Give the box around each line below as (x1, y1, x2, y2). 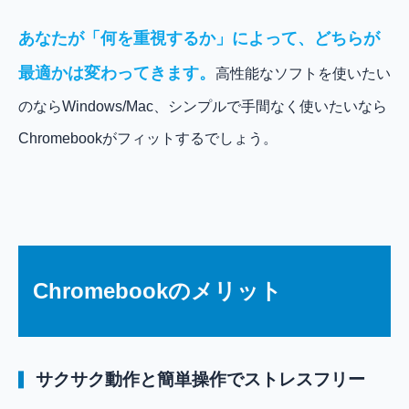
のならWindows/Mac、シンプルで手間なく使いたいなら (18, 99, 387, 115)
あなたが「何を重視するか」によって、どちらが (18, 29, 380, 48)
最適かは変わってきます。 (18, 64, 215, 83)
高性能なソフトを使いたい (215, 66, 391, 82)
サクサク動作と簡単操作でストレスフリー (36, 370, 366, 390)
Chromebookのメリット (33, 278, 282, 304)
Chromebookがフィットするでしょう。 (18, 131, 278, 147)
